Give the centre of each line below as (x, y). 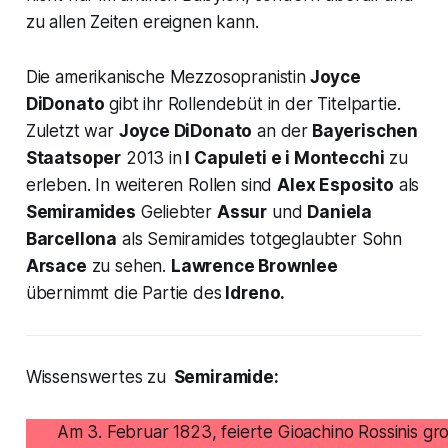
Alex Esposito (335, 185)
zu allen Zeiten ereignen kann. (142, 22)
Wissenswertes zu (95, 377)
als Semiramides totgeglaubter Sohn (260, 239)
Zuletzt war (72, 131)
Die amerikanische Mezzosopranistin (165, 77)
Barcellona (71, 239)
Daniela (340, 212)
